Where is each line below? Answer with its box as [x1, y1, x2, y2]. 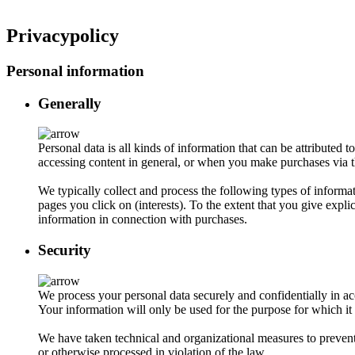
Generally [38, 94, 101, 112]
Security [38, 241, 91, 258]
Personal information [6, 62, 144, 79]
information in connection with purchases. [38, 212, 247, 227]
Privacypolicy [6, 25, 119, 46]
